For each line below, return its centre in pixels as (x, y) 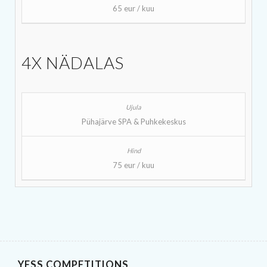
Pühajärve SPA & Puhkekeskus (133, 121)
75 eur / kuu (133, 165)
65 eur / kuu (133, 8)
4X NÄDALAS (73, 62)
